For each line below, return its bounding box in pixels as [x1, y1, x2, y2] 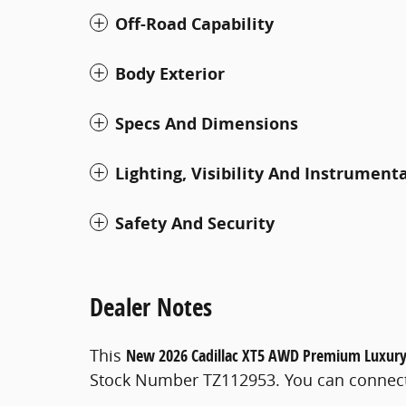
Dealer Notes [90, 289, 212, 324]
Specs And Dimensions [115, 111, 298, 135]
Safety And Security [115, 211, 275, 235]
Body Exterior [115, 62, 225, 85]
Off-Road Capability [115, 12, 274, 35]
